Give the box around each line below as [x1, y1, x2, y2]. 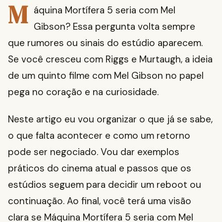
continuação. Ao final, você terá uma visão [8, 195, 191, 208]
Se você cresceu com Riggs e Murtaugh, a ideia [8, 53, 213, 66]
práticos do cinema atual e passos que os [8, 162, 191, 175]
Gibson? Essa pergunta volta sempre [34, 20, 195, 33]
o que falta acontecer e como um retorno [8, 129, 190, 142]
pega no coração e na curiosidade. [8, 86, 159, 99]
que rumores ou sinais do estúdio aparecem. [8, 37, 203, 50]
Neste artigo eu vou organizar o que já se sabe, [8, 113, 213, 126]
